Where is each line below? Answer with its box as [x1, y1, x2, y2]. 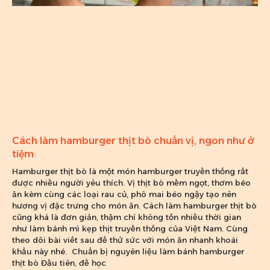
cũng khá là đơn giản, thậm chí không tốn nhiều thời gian [12, 212, 241, 222]
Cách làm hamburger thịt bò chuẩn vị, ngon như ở [12, 135, 254, 147]
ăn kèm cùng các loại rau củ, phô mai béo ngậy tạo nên [12, 189, 236, 199]
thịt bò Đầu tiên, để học [12, 258, 106, 268]
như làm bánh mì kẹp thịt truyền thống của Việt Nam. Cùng [12, 224, 248, 234]
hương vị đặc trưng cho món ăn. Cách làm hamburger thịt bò [12, 201, 257, 211]
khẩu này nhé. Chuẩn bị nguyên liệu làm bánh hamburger [12, 246, 244, 257]
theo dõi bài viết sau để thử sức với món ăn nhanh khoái [12, 235, 238, 245]
